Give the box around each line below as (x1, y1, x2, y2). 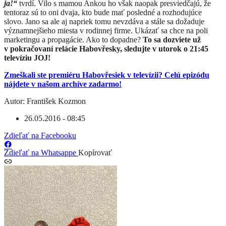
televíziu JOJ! (4, 53, 50, 63)
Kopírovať (78, 148, 112, 157)
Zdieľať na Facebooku (4, 131, 76, 140)
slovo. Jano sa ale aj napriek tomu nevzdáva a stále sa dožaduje (4, 17, 204, 26)
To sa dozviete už (143, 35, 201, 44)
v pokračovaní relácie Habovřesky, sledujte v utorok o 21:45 (4, 44, 208, 53)
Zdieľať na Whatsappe (4, 148, 78, 157)
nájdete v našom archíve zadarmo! (4, 80, 122, 89)
